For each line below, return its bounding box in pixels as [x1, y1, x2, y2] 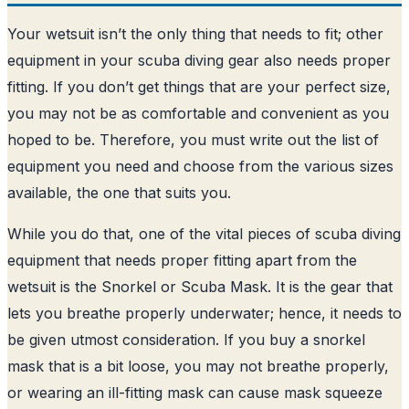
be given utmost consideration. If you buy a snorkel [7, 330, 365, 349]
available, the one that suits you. [7, 183, 231, 202]
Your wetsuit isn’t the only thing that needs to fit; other [7, 24, 383, 43]
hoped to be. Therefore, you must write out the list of [7, 130, 379, 149]
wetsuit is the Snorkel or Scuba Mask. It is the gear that [7, 277, 393, 296]
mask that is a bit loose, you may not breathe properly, [7, 356, 389, 375]
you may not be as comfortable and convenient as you [7, 103, 389, 122]
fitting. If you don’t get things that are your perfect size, [7, 77, 391, 96]
